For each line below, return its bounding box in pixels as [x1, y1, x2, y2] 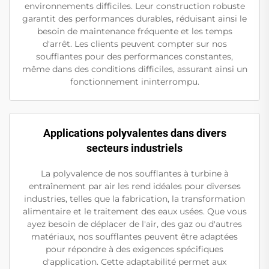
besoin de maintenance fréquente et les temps [37, 26, 232, 37]
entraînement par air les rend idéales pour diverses [28, 181, 241, 192]
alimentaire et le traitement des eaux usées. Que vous [22, 206, 247, 217]
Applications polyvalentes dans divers [43, 127, 226, 140]
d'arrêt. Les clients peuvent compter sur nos [42, 38, 227, 50]
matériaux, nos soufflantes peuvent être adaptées [31, 231, 238, 243]
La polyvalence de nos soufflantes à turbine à [40, 168, 229, 180]
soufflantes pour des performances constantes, [36, 51, 233, 62]
